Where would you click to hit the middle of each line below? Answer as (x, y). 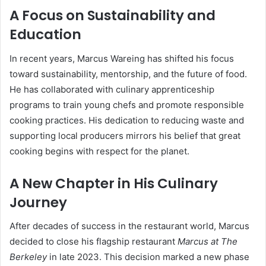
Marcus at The (208, 242)
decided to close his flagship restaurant (94, 242)
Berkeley (28, 257)
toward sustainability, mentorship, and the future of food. (128, 74)
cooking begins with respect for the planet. (99, 151)
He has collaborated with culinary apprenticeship (112, 89)
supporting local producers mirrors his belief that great (125, 135)
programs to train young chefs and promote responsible (127, 104)
